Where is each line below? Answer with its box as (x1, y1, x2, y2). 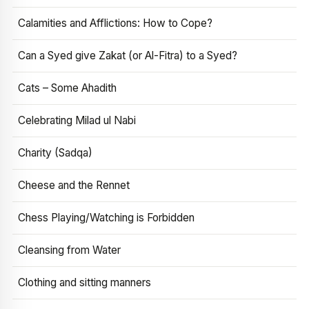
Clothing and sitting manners (18, 276, 151, 289)
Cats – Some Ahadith (18, 81, 117, 94)
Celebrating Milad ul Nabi (18, 114, 136, 127)
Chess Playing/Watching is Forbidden (18, 211, 195, 224)
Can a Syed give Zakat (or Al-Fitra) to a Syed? (18, 49, 237, 62)
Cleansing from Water (18, 243, 121, 257)
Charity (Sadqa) (18, 146, 92, 159)
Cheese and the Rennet (18, 179, 130, 192)
